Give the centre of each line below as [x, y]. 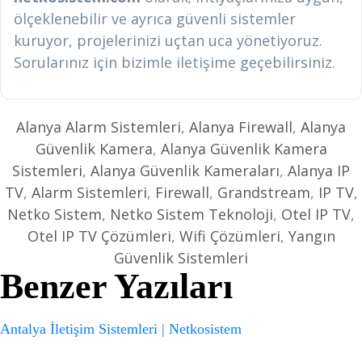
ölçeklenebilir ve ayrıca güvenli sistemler [155, 19]
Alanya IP [319, 170]
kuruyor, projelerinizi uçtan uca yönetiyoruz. [168, 40]
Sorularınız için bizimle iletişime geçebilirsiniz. [175, 62]
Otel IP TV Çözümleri [99, 236]
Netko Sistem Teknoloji [192, 214]
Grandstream [263, 192]
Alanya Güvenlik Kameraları [185, 170]
